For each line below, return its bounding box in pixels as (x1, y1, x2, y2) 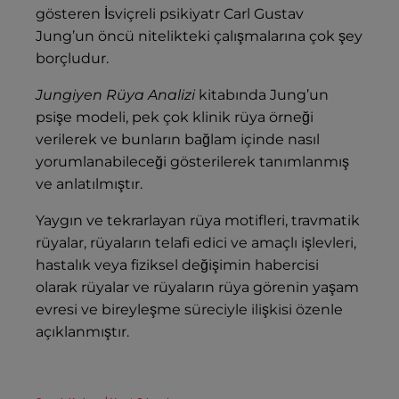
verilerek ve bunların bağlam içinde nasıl (36, 131, 320, 149)
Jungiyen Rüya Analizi (36, 86, 195, 104)
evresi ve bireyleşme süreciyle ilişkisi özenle (36, 301, 343, 319)
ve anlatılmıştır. (36, 175, 142, 193)
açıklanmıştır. (36, 323, 129, 341)
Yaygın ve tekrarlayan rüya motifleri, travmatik (36, 212, 360, 230)
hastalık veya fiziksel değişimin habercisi (36, 256, 319, 274)
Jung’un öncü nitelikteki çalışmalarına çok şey (36, 28, 362, 45)
